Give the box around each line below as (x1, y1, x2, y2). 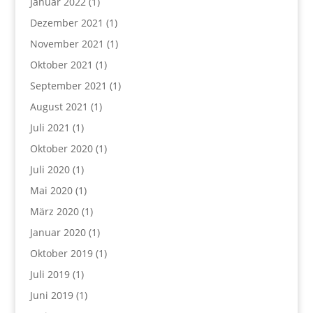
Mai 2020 (29, 183, 73, 197)
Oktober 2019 (29, 246, 93, 260)
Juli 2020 (29, 162, 70, 176)
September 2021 (29, 78, 107, 92)
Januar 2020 (29, 225, 86, 239)
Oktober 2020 (29, 141, 93, 155)
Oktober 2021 (29, 57, 93, 71)
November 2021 (29, 36, 104, 50)
